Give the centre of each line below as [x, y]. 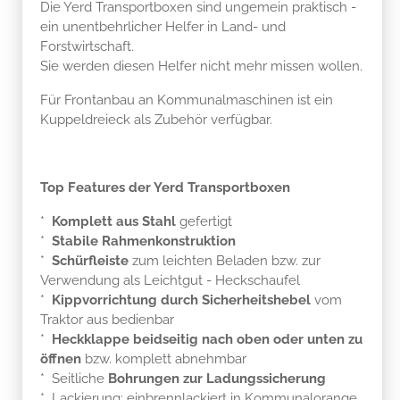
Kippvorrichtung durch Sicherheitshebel [181, 300]
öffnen [62, 358]
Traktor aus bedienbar [107, 319]
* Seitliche [74, 378]
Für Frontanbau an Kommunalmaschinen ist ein [187, 100]
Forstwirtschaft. [87, 46]
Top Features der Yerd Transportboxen [165, 187]
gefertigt [206, 221]
